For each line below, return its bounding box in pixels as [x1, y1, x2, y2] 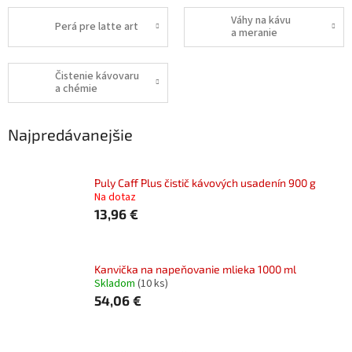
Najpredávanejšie [8, 124, 133, 144]
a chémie [55, 81, 97, 97]
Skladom [94, 275, 137, 291]
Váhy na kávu [231, 13, 291, 29]
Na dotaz [94, 189, 136, 205]
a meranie [231, 25, 277, 42]
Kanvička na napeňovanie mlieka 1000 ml [94, 262, 296, 276]
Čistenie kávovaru [55, 68, 139, 85]
